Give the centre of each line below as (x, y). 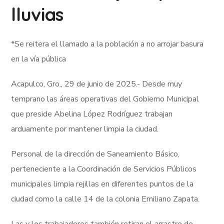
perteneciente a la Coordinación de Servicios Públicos (104, 169)
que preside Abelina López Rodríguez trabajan (92, 114)
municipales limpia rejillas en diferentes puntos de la (102, 184)
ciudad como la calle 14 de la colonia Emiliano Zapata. (105, 199)
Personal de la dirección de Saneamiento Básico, (95, 154)
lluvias (37, 14)
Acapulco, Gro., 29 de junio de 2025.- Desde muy (97, 84)
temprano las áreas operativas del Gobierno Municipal (105, 99)
